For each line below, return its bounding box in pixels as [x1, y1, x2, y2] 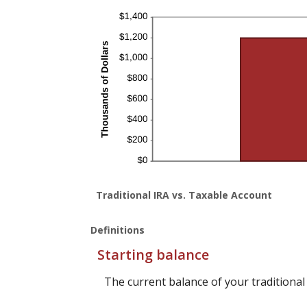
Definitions [90, 223, 145, 237]
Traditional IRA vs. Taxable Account [96, 188, 272, 202]
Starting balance [97, 245, 209, 265]
